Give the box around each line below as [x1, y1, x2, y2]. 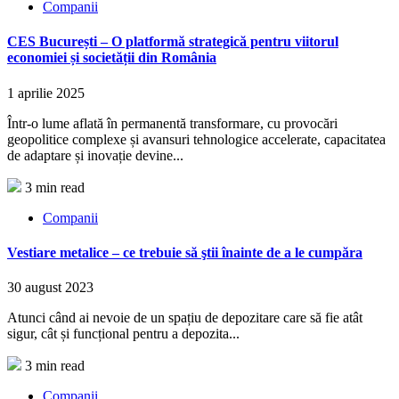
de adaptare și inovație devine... [7, 147, 183, 163]
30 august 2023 [7, 280, 94, 296]
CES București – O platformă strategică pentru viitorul [7, 34, 338, 50]
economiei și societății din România [7, 50, 216, 66]
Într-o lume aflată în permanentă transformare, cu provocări [7, 115, 338, 131]
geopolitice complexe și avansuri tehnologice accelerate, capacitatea [7, 131, 386, 147]
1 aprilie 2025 [7, 85, 85, 101]
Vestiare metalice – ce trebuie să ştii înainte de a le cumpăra [7, 244, 362, 260]
